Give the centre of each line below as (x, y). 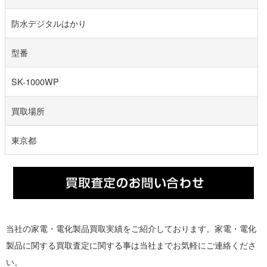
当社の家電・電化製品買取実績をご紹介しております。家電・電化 (131, 228)
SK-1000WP (35, 81)
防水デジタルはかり (49, 23)
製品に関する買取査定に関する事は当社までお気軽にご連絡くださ (131, 244)
